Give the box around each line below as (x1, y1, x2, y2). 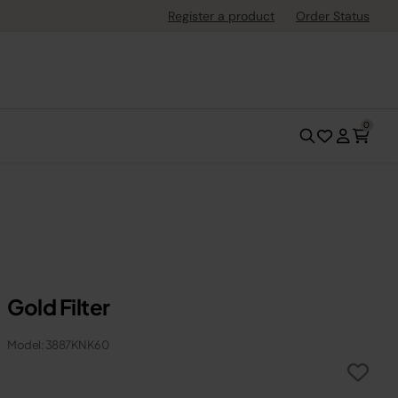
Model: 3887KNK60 (7, 338, 109, 352)
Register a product (168, 8, 275, 24)
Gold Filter (7, 293, 110, 320)
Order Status (296, 8, 370, 24)
